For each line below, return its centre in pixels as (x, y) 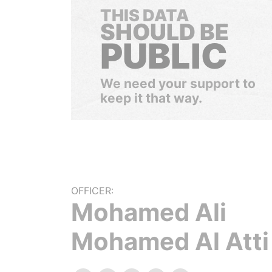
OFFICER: (92, 191)
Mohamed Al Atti (170, 241)
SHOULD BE (165, 32)
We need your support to (178, 83)
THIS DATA (144, 15)
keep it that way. (151, 98)
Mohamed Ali (149, 212)
